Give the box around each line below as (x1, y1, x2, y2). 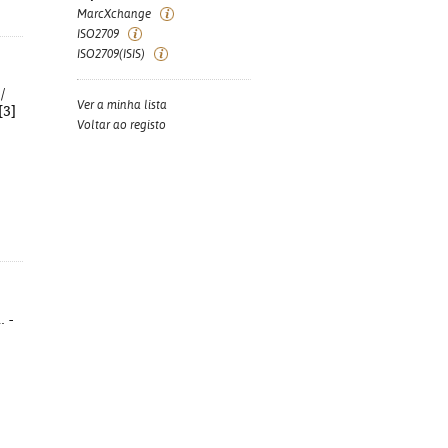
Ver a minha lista (77, 98, 167, 112)
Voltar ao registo (77, 118, 166, 132)
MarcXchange (77, 7, 151, 21)
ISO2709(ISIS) (77, 47, 145, 61)
